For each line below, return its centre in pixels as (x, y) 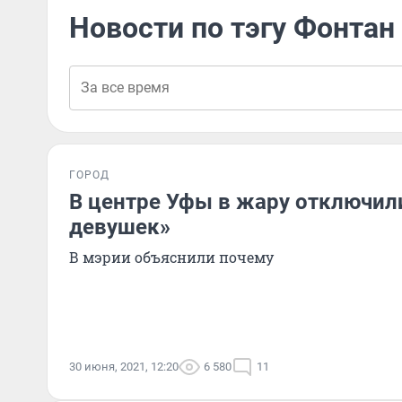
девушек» (120, 227)
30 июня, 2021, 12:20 (124, 367)
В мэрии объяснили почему (171, 257)
